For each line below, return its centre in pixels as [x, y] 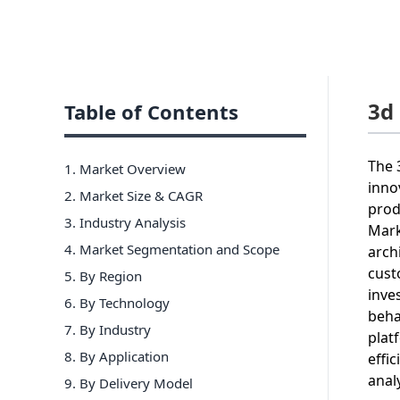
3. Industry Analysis [125, 222]
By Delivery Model [136, 383]
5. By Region [103, 275]
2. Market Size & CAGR [133, 195]
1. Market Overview [125, 168]
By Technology [125, 302]
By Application [124, 356]
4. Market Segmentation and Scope [172, 249]
